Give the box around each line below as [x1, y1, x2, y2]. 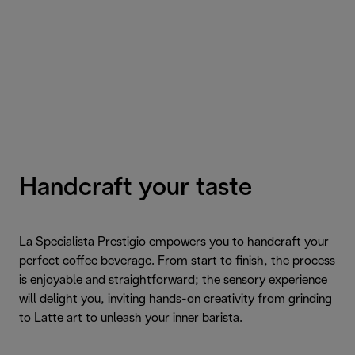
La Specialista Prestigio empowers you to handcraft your [19, 236, 329, 249]
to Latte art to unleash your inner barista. [19, 312, 242, 325]
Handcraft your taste [19, 177, 252, 200]
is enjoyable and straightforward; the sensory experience [19, 274, 327, 287]
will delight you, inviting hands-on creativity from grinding [19, 293, 332, 306]
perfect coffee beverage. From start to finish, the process [19, 255, 335, 268]
